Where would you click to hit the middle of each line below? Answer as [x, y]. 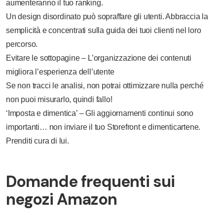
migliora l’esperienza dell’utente [60, 72]
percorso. [22, 44]
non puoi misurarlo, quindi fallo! [59, 99]
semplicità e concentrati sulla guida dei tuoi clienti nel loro [104, 30]
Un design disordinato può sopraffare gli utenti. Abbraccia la [107, 17]
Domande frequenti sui [90, 182]
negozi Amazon [61, 199]
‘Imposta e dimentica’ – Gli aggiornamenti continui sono [100, 113]
